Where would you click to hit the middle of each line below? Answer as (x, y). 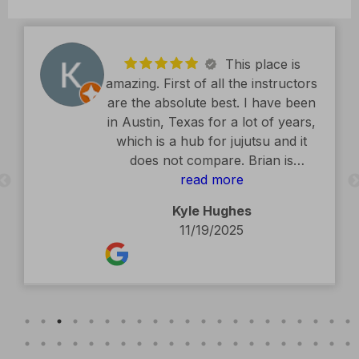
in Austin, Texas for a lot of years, (212, 74)
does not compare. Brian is (212, 113)
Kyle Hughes (212, 163)
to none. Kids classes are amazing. (212, 151)
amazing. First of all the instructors (212, 36)
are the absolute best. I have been (212, 55)
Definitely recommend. (212, 170)
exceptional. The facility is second (212, 132)
